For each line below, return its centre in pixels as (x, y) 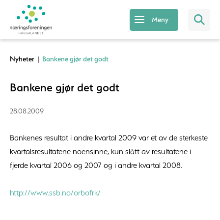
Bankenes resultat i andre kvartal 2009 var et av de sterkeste (109, 137)
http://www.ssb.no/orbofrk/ (55, 192)
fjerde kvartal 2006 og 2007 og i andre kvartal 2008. (96, 165)
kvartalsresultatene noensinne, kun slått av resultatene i (100, 151)
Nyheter (22, 59)
